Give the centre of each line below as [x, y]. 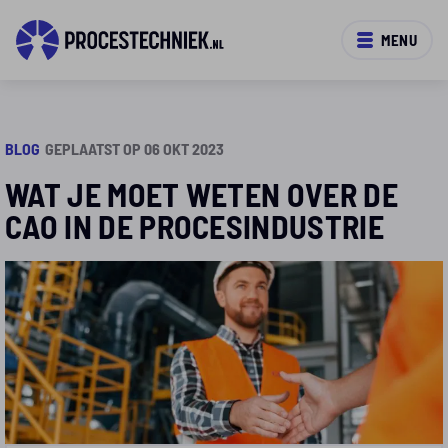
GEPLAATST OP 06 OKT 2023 [134, 148]
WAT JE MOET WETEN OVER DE [202, 193]
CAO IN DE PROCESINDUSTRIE [195, 225]
